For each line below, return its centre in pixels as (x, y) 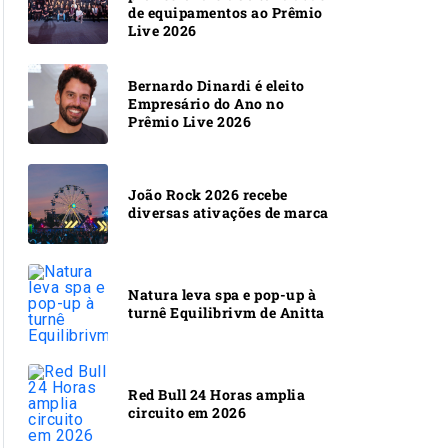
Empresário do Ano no (206, 103)
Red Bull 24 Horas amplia (216, 394)
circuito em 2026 (187, 412)
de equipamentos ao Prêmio (225, 12)
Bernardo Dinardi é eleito (216, 85)
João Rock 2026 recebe (208, 194)
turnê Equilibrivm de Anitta (226, 312)
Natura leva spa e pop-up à (222, 294)
